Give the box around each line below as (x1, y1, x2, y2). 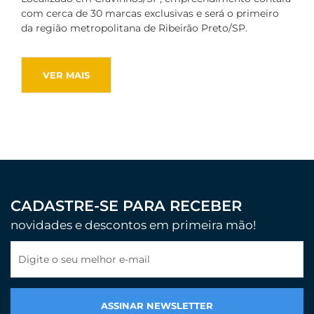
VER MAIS (43, 69, 90, 81)
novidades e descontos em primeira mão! (11, 218, 256, 233)
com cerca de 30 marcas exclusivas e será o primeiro (21, 7, 279, 20)
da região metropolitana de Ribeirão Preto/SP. (21, 22, 247, 35)
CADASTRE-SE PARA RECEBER (11, 197, 242, 215)
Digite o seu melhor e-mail (18, 253, 150, 266)
